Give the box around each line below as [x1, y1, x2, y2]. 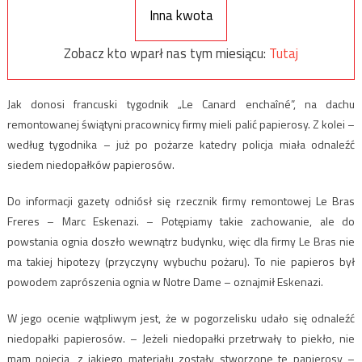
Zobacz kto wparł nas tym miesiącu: [64, 43, 269, 65]
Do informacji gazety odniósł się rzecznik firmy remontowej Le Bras [6, 192, 356, 210]
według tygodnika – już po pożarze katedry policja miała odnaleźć [6, 136, 356, 154]
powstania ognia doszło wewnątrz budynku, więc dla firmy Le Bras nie [6, 233, 356, 250]
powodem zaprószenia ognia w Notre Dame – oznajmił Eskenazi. [6, 273, 323, 291]
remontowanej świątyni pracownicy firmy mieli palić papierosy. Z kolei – [6, 116, 356, 133]
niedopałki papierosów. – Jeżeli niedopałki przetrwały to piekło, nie [6, 330, 356, 347]
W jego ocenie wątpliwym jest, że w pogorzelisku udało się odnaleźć [6, 309, 356, 327]
